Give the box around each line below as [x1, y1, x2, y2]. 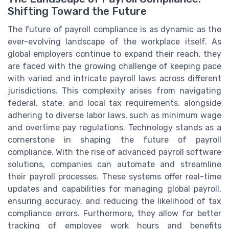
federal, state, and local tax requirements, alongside [8, 98, 221, 108]
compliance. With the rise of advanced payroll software [8, 147, 221, 157]
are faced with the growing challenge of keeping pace [8, 61, 221, 72]
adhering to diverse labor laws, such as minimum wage [8, 110, 221, 121]
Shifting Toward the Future [8, 5, 147, 18]
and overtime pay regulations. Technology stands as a [8, 123, 221, 133]
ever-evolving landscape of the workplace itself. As [8, 37, 221, 47]
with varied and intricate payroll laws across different [8, 74, 221, 84]
